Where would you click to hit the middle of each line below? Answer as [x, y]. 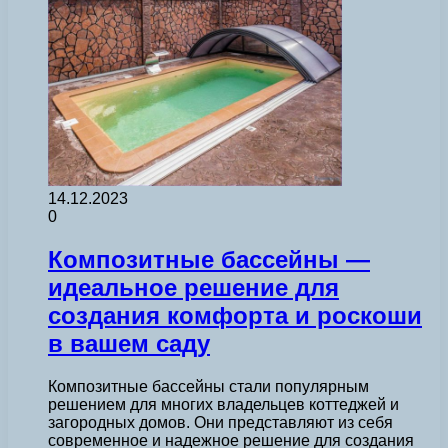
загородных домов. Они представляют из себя [220, 422]
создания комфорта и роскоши [235, 315]
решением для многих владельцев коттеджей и [223, 404]
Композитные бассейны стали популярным [208, 386]
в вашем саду [129, 343]
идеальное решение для [193, 287]
